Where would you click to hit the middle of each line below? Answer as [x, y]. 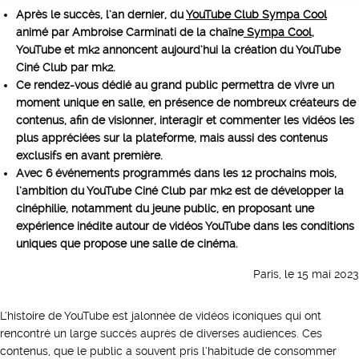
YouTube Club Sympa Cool [256, 14]
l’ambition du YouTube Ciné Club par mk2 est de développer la [180, 191]
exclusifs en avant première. [89, 155]
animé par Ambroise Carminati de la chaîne [130, 32]
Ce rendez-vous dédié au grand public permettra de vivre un [175, 85]
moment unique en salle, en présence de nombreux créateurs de [186, 103]
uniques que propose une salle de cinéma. [127, 244]
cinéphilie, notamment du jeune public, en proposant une [165, 208]
